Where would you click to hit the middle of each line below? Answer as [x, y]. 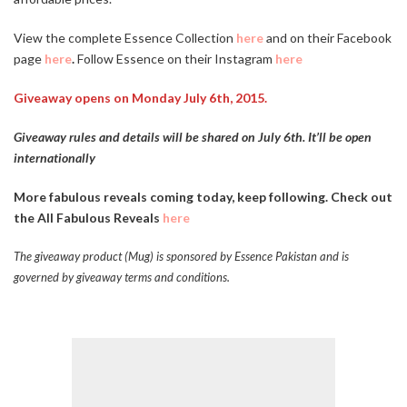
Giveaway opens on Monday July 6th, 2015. [142, 98]
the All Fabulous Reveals [88, 218]
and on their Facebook [328, 38]
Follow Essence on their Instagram [175, 59]
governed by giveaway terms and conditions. [122, 278]
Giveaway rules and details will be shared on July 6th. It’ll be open [193, 137]
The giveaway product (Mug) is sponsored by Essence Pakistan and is [181, 257]
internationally [55, 158]
